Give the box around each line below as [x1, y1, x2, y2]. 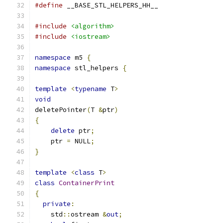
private [43, 200, 71, 208]
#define [35, 1, 63, 9]
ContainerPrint [59, 179, 114, 187]
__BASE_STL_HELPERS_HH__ [63, 1, 158, 9]
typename [75, 85, 107, 93]
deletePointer [35, 106, 87, 114]
